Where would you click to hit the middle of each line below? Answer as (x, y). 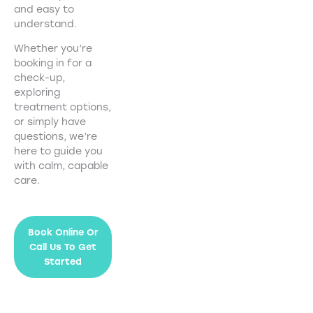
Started (63, 262)
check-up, (39, 78)
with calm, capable (61, 166)
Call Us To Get (63, 247)
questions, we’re (56, 137)
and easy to (44, 10)
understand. (45, 24)
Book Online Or (63, 233)
